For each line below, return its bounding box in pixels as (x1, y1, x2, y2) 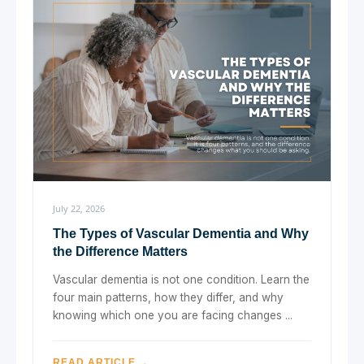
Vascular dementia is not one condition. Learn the (53, 272, 310, 286)
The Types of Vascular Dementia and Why (53, 226, 309, 240)
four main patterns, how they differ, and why (53, 290, 284, 304)
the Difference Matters (53, 244, 188, 258)
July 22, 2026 (53, 201, 105, 214)
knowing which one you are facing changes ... (53, 308, 292, 322)
